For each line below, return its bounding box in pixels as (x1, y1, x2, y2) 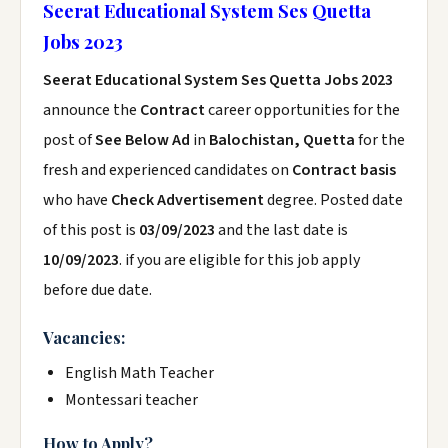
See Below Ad (95, 129, 193, 151)
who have (43, 189, 111, 211)
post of (43, 129, 95, 151)
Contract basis (292, 159, 396, 181)
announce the (43, 99, 140, 121)
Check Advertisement (111, 189, 267, 211)
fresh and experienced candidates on (43, 159, 292, 181)
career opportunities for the (208, 99, 400, 121)
